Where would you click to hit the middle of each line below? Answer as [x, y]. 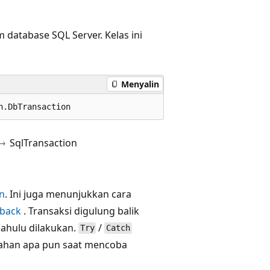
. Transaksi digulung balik [80, 211]
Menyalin [140, 84]
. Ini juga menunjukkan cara [68, 194]
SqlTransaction [43, 143]
